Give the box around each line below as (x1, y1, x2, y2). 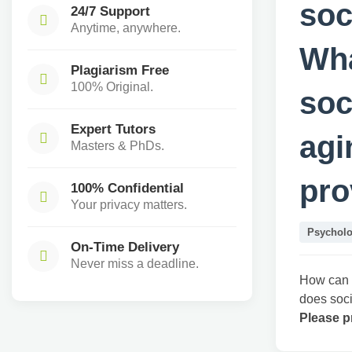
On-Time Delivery (71, 239, 179, 255)
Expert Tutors (71, 121, 156, 137)
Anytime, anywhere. (71, 21, 181, 35)
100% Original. (71, 80, 153, 93)
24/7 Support (71, 3, 150, 19)
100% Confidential (71, 180, 184, 196)
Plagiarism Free (71, 62, 169, 78)
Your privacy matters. (71, 198, 187, 211)
